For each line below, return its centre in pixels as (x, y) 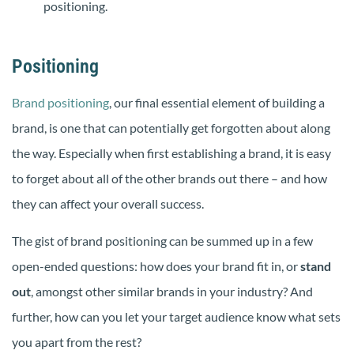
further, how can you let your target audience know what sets (176, 316)
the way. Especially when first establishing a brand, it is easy (171, 153)
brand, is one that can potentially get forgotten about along (171, 128)
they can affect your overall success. (108, 204)
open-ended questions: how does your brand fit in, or (156, 265)
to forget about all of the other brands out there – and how (169, 179)
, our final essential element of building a (217, 103)
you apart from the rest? (77, 341)
